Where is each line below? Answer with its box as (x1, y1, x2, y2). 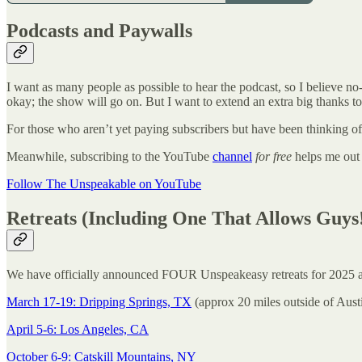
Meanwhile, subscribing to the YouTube (6, 149, 213, 163)
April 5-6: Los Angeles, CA (6, 322, 149, 336)
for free (255, 149, 292, 163)
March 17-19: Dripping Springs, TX (6, 294, 192, 309)
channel (213, 149, 252, 163)
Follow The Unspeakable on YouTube (6, 176, 201, 191)
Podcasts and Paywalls (6, 20, 192, 42)
